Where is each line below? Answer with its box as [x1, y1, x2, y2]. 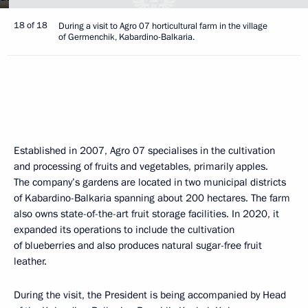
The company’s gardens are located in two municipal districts [14, 175, 286, 189]
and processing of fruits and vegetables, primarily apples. [14, 159, 268, 173]
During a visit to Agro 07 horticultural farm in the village [58, 20, 267, 32]
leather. [14, 254, 47, 268]
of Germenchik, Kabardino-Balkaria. [58, 31, 195, 43]
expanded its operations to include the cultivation [14, 223, 234, 236]
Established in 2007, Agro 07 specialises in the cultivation [14, 144, 275, 157]
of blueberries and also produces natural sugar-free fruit [14, 239, 262, 252]
